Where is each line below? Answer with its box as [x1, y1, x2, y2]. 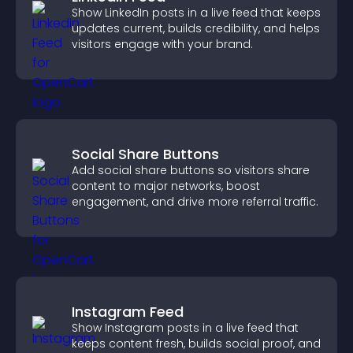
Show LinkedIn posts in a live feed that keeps [72, 5, 321, 20]
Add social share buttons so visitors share [72, 162, 310, 178]
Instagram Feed [72, 302, 184, 321]
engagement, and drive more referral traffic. [72, 194, 318, 210]
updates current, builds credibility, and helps [72, 20, 320, 36]
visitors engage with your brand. [72, 36, 253, 52]
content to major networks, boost [72, 178, 260, 194]
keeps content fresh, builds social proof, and [72, 336, 321, 351]
